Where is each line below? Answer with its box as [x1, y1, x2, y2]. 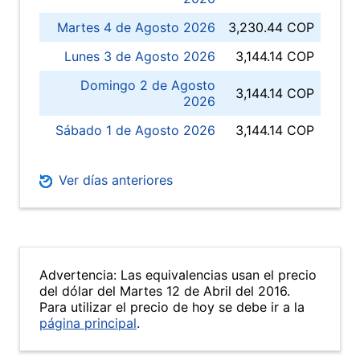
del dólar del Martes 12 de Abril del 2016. [39, 283, 290, 299]
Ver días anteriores [55, 172, 173, 188]
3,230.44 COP [228, 19, 314, 35]
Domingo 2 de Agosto [80, 77, 215, 93]
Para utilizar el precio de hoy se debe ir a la [39, 299, 305, 315]
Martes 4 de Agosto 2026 [57, 19, 215, 35]
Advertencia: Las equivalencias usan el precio [39, 267, 317, 283]
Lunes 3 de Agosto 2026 [64, 48, 215, 64]
